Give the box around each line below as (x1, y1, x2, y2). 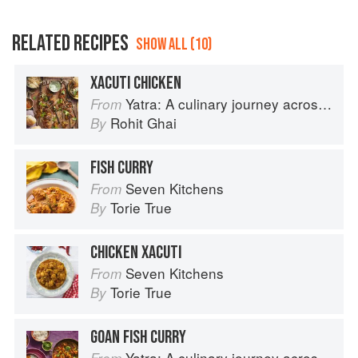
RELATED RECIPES (12, 30, 129, 58)
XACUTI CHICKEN (90, 72, 181, 95)
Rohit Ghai (110, 113, 177, 133)
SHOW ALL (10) (136, 34, 212, 55)
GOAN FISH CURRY (90, 326, 186, 349)
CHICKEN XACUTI (90, 241, 181, 265)
